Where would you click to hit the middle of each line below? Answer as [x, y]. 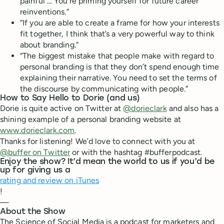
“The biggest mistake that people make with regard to [117, 56]
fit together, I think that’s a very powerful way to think [117, 34]
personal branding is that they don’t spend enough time [120, 67]
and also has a [193, 108]
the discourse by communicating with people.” [104, 89]
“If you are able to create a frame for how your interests [120, 23]
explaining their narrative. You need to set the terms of [118, 78]
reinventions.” [44, 12]
